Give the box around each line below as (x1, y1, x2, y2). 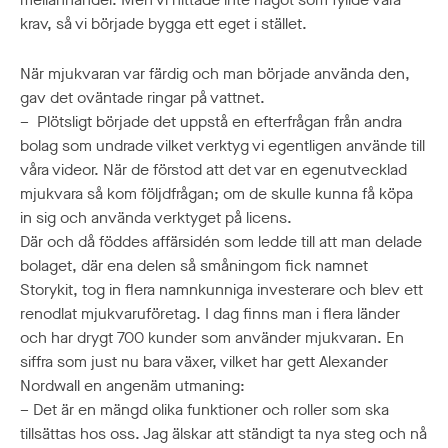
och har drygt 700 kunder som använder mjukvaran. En (20, 327, 404, 349)
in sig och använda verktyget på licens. (20, 207, 292, 229)
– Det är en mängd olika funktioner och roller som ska (20, 399, 389, 421)
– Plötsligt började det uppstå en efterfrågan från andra (20, 111, 402, 133)
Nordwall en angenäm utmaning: (20, 375, 245, 397)
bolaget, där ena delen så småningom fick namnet (20, 255, 368, 277)
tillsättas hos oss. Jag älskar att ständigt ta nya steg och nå (20, 423, 427, 445)
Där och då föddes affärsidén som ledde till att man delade (20, 231, 422, 253)
